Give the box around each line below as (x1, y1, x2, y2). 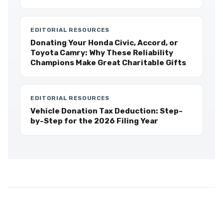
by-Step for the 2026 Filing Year (30, 116, 158, 125)
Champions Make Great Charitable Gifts (30, 58, 186, 67)
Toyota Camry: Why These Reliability (30, 48, 173, 57)
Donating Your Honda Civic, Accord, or (30, 38, 178, 47)
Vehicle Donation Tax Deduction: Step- (30, 107, 183, 115)
